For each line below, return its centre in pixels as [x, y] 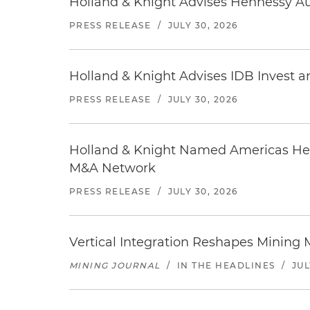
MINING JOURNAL [115, 265]
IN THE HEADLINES [226, 265]
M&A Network [112, 168]
